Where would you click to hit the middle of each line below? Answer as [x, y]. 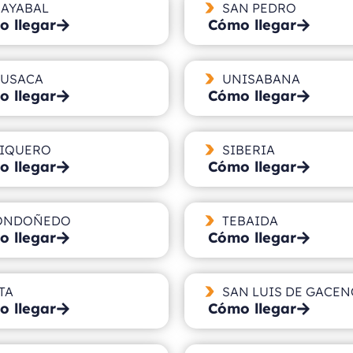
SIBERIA [248, 149]
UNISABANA [261, 78]
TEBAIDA [250, 220]
